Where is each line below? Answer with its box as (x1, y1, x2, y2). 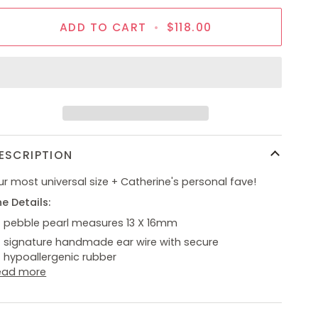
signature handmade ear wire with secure (4, 234, 219, 249)
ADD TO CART (60, 19, 147, 35)
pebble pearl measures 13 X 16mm (4, 215, 178, 230)
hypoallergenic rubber (4, 249, 117, 264)
